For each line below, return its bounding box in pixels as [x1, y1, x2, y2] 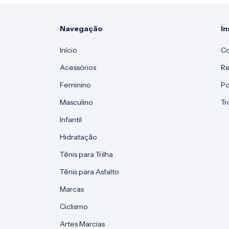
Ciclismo [60, 201, 88, 211]
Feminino [60, 80, 91, 89]
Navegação [60, 24, 103, 33]
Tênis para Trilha [60, 149, 113, 159]
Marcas [60, 184, 84, 194]
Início [60, 45, 78, 55]
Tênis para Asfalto [60, 167, 120, 176]
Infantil [60, 114, 82, 124]
